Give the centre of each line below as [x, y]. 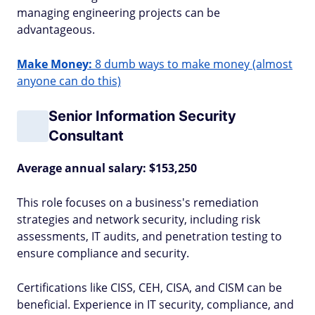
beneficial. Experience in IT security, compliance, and [155, 304]
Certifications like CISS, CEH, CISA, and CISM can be [149, 288]
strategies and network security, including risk [139, 219]
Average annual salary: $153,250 [107, 168]
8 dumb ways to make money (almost [192, 64]
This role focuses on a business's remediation [138, 202]
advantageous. [56, 30]
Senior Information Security [142, 116]
